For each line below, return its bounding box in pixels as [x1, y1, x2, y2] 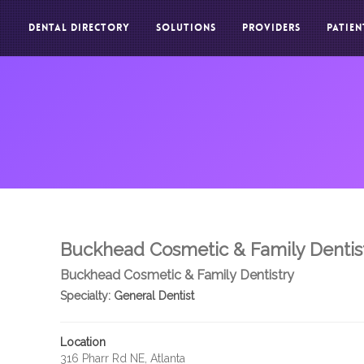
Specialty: [59, 289, 110, 302]
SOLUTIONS [156, 21, 216, 34]
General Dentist [110, 289, 194, 302]
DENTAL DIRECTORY [28, 21, 130, 34]
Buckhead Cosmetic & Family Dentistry [59, 267, 294, 283]
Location [59, 336, 106, 349]
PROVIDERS [242, 21, 301, 34]
